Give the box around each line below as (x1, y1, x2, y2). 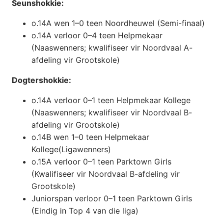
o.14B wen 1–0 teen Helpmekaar (31, 132, 149, 142)
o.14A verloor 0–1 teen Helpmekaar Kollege (31, 95, 191, 106)
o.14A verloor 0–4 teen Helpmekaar (31, 30, 163, 41)
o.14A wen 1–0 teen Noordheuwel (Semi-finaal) (31, 18, 205, 28)
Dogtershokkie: (12, 75, 71, 85)
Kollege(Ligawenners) (31, 144, 111, 155)
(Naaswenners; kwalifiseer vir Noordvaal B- (31, 108, 192, 118)
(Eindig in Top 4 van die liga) (31, 206, 138, 216)
